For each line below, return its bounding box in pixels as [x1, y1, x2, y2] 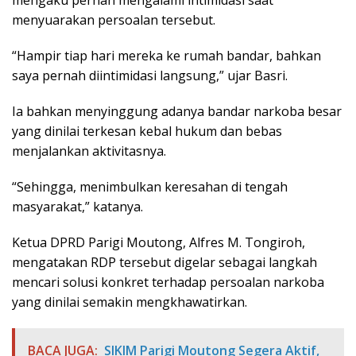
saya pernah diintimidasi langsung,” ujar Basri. [12, 67, 288, 85]
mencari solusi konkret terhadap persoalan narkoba [12, 273, 324, 292]
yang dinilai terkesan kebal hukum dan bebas [12, 122, 282, 141]
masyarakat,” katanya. [12, 198, 143, 216]
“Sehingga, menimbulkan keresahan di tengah [12, 178, 288, 196]
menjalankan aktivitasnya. [12, 142, 166, 161]
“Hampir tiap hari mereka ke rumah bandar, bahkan [12, 47, 321, 65]
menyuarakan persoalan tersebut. [12, 11, 215, 29]
